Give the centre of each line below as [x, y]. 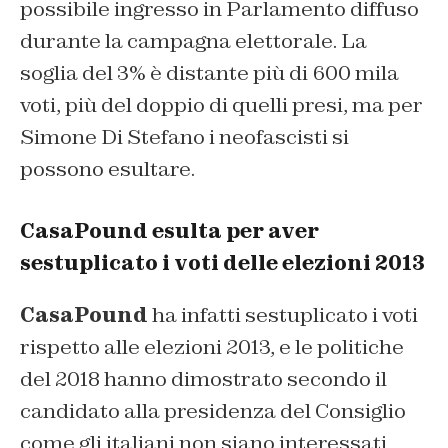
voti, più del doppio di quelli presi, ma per [221, 104]
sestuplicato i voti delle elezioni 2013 [222, 262]
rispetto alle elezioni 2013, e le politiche [212, 346]
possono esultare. [107, 168]
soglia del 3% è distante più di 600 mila [209, 72]
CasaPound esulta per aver [169, 230]
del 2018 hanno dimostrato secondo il [203, 378]
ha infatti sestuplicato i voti [283, 314]
